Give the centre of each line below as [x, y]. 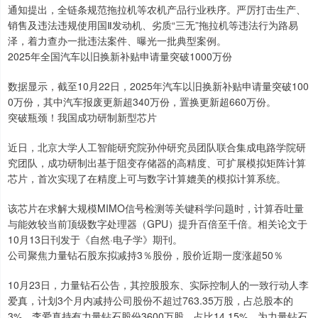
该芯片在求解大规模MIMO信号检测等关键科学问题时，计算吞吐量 [156, 208]
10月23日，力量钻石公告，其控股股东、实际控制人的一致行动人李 [158, 285]
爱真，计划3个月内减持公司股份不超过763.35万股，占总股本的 [150, 301]
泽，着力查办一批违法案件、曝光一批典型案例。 [117, 41]
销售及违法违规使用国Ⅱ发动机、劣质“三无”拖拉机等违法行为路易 [153, 25]
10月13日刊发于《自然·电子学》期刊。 [95, 240]
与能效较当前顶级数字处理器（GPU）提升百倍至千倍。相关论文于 [158, 224]
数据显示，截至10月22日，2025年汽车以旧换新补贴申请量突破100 [158, 86]
